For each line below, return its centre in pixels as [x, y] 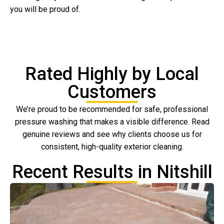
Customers [112, 92]
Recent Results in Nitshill [112, 172]
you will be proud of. [45, 9]
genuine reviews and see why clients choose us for [112, 134]
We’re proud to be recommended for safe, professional [112, 109]
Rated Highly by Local [112, 74]
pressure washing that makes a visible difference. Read [112, 122]
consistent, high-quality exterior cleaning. [112, 147]
